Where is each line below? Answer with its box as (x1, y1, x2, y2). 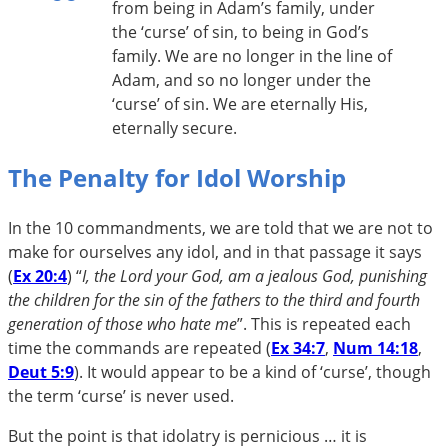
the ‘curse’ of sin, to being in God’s (112, 20, 369, 43)
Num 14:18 (333, 336, 418, 359)
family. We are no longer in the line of (112, 44, 392, 67)
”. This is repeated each (237, 312, 411, 335)
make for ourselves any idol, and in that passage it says (8, 240, 422, 263)
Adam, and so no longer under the (112, 68, 371, 91)
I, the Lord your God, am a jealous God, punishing (82, 264, 427, 287)
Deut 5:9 (8, 360, 74, 383)
